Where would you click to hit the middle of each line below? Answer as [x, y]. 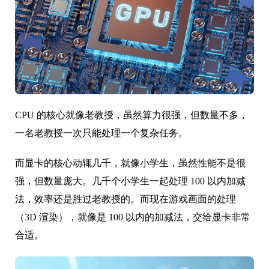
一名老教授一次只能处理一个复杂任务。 [101, 133]
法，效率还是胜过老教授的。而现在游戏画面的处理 [125, 199]
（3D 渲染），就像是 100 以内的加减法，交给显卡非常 [133, 217]
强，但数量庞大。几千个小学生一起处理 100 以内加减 [130, 181]
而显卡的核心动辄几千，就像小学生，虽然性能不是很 [130, 163]
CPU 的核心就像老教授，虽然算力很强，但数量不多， [131, 115]
